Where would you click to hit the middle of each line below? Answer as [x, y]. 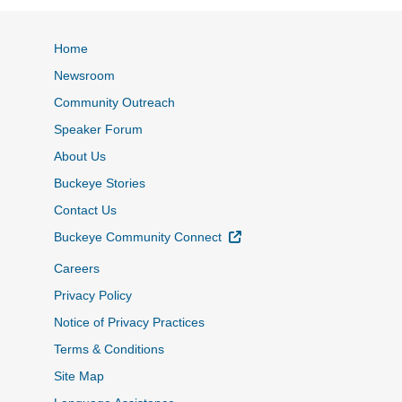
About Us [80, 156]
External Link [278, 236]
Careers [77, 268]
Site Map [79, 376]
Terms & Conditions [109, 349]
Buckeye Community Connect [140, 236]
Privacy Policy [93, 295]
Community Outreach [114, 102]
